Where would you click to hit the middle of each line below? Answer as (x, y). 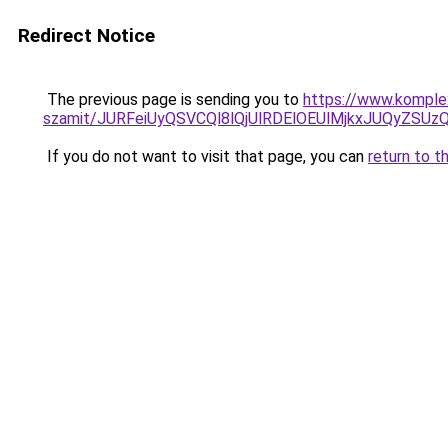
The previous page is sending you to (173, 99)
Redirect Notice (86, 35)
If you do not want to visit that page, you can (205, 156)
